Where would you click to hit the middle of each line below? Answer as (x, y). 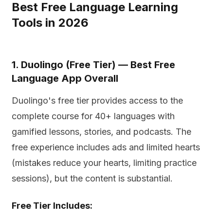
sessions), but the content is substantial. (92, 178)
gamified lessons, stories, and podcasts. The (101, 132)
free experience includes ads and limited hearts (106, 147)
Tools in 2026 (50, 23)
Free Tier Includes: (52, 206)
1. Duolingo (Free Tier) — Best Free (93, 65)
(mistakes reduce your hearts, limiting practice (104, 163)
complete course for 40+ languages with (93, 116)
